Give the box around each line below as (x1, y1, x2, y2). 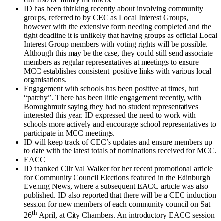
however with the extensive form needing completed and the (24, 22, 211, 31)
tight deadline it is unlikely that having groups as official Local (24, 31, 217, 39)
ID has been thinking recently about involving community (24, 4, 203, 13)
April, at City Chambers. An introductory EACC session (37, 211, 215, 220)
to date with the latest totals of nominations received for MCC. (24, 146, 217, 155)
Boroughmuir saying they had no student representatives (24, 102, 198, 110)
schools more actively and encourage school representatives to (24, 119, 216, 128)
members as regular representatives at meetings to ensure (24, 57, 199, 66)
